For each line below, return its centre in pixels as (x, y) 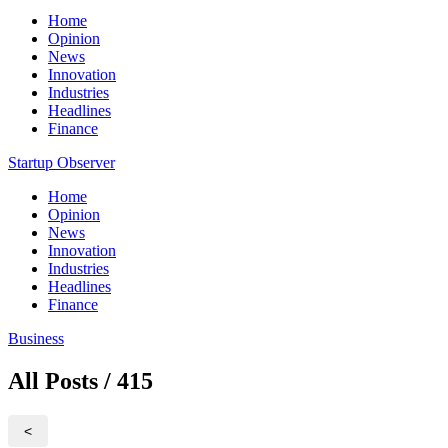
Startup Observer (61, 162)
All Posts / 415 (80, 380)
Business (36, 338)
